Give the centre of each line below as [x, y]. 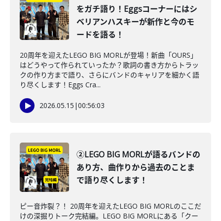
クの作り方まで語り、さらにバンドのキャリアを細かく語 [110, 75]
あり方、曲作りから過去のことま [136, 167]
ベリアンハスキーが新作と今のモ [135, 22]
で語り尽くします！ [112, 180]
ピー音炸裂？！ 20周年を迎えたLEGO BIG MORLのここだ [110, 206]
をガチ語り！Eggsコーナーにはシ [137, 9]
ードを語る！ [100, 35]
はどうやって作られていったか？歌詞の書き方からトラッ [109, 65]
